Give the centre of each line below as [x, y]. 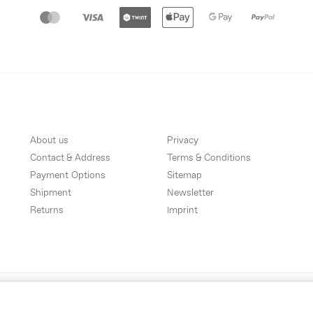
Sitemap [184, 176]
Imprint [182, 211]
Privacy [183, 141]
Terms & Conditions [209, 159]
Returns [47, 211]
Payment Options [68, 176]
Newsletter [190, 194]
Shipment [51, 194]
